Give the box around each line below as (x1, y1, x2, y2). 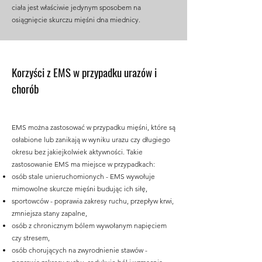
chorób (12, 80, 39, 96)
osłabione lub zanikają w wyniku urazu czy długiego (12, 135, 170, 144)
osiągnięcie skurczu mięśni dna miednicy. (12, 15, 142, 24)
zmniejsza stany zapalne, (12, 209, 87, 218)
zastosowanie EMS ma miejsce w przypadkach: (12, 160, 155, 168)
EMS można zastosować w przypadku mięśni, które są (12, 123, 175, 132)
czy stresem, (12, 233, 50, 242)
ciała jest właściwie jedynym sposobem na (12, 3, 141, 12)
